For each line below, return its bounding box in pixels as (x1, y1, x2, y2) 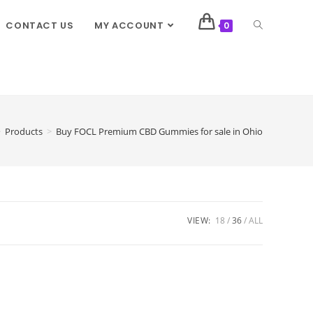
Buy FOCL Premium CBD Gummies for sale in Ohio (56, 124, 263, 138)
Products (5, 124, 43, 138)
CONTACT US (6, 19, 74, 32)
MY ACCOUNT (94, 19, 164, 32)
